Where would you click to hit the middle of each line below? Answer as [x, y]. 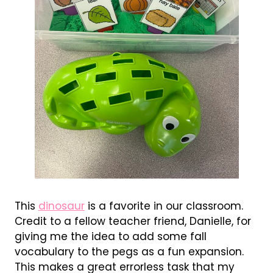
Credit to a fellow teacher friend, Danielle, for [133, 221]
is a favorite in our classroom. [164, 206]
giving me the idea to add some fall [110, 236]
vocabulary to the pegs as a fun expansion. [129, 251]
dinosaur [61, 206]
